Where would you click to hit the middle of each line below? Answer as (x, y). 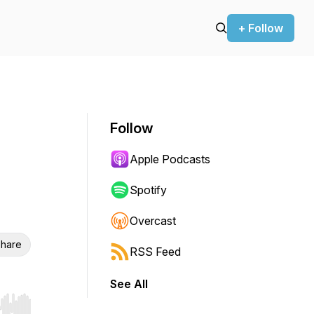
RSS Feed (155, 252)
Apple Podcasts (170, 159)
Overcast (153, 221)
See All (129, 284)
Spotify (148, 190)
